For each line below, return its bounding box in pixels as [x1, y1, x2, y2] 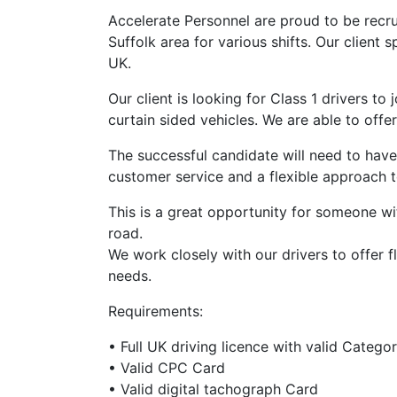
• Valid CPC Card [108, 359, 225, 377]
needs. [108, 267, 152, 284]
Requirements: [108, 302, 203, 320]
